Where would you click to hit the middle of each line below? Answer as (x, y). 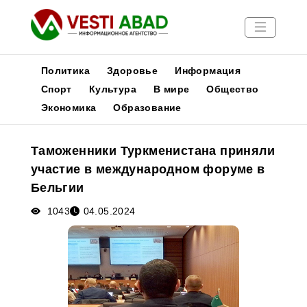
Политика (65, 71)
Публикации (39, 140)
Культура (112, 89)
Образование (147, 108)
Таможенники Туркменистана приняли (152, 151)
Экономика (69, 108)
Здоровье (133, 71)
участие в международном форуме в (148, 169)
